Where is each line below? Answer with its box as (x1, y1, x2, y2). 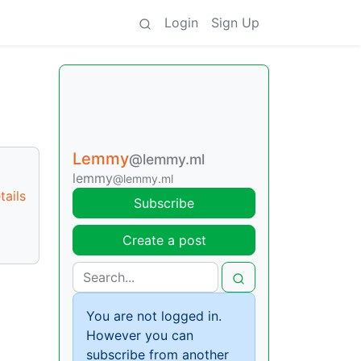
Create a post (122, 232, 206, 248)
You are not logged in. (86, 308, 222, 324)
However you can (86, 327, 193, 343)
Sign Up (211, 15, 259, 31)
